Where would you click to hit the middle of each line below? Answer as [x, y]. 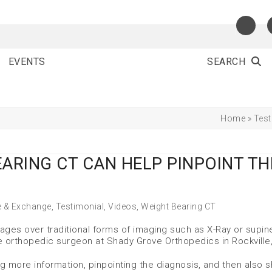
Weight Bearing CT [178, 206]
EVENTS [27, 61]
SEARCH [226, 61]
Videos [122, 206]
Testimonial [80, 206]
